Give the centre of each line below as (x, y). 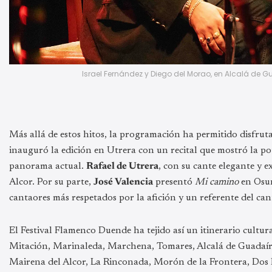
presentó (174, 182)
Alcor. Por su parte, (51, 182)
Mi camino (217, 182)
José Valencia (123, 182)
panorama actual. (48, 167)
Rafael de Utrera (122, 167)
